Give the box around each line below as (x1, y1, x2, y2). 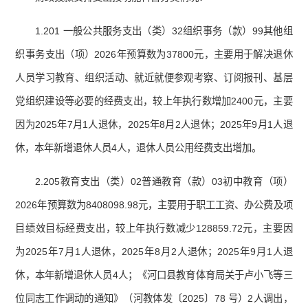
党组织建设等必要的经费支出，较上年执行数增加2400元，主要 (15, 96, 293, 107)
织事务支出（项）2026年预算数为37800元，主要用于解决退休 (15, 49, 293, 60)
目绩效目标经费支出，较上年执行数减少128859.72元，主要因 (15, 223, 293, 234)
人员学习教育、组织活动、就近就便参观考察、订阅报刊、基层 (15, 72, 293, 84)
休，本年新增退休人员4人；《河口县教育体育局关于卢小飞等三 (15, 269, 293, 281)
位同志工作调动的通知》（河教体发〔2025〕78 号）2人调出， (15, 293, 293, 305)
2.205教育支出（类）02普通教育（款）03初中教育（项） (35, 176, 293, 188)
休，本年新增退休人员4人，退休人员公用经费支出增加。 (15, 142, 262, 154)
